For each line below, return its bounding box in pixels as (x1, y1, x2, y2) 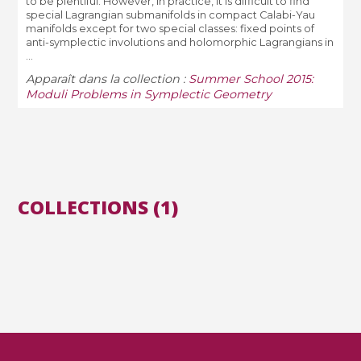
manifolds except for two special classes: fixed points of (26, 22, 315, 35)
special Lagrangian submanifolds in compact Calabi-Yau (26, 8, 316, 21)
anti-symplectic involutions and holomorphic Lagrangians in (26, 35, 334, 48)
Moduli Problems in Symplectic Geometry (26, 87, 272, 102)
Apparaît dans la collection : (26, 72, 189, 87)
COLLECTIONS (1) (18, 193, 179, 220)
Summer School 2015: (189, 72, 314, 87)
